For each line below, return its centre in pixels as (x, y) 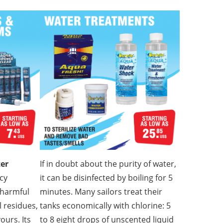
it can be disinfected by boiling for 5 (107, 178)
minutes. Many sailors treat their (101, 192)
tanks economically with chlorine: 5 (106, 206)
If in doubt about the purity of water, (108, 164)
